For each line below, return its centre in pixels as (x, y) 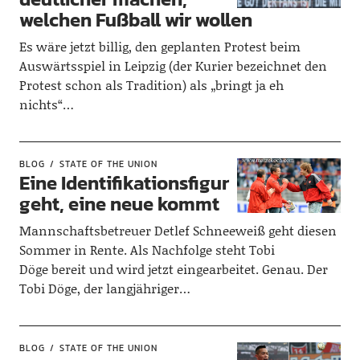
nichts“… (46, 104)
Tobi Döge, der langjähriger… (104, 288)
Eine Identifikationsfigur (124, 183)
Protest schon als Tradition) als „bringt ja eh (151, 85)
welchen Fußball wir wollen (135, 20)
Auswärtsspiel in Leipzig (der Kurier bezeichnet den (173, 65)
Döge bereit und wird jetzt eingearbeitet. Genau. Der (173, 269)
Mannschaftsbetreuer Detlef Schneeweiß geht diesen (178, 230)
